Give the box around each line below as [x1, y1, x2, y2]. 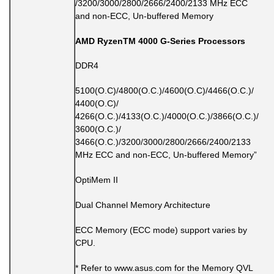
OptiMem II [75, 175, 118, 185]
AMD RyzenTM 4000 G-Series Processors [75, 35, 245, 46]
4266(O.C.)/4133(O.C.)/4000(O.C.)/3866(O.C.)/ [75, 111, 259, 122]
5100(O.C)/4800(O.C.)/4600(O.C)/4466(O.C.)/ [75, 86, 254, 96]
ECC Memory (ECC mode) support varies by [75, 224, 247, 235]
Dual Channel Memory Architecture [75, 199, 210, 210]
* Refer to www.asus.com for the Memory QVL [75, 262, 253, 273]
